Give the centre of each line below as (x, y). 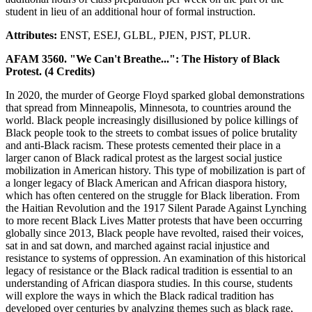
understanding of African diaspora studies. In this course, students (149, 283)
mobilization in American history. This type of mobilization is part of (155, 170)
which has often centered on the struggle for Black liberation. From (153, 195)
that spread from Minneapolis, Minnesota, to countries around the (148, 107)
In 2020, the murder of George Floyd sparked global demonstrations (155, 95)
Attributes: (33, 35)
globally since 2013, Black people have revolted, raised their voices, (155, 233)
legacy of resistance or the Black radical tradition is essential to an (149, 270)
